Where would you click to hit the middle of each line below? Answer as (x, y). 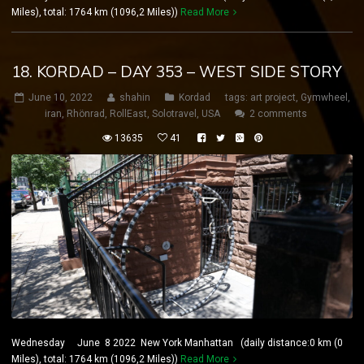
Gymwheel (324, 98)
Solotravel (174, 114)
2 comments (278, 114)
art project (273, 98)
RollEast (128, 114)
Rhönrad (86, 114)
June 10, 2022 (60, 98)
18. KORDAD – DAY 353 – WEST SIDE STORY (177, 72)
